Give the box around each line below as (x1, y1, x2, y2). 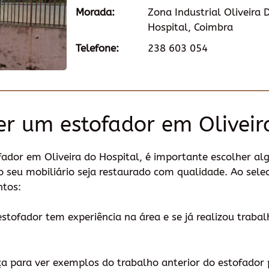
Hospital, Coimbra (148, 20, 233, 33)
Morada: (76, 5, 115, 18)
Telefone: (76, 41, 119, 54)
